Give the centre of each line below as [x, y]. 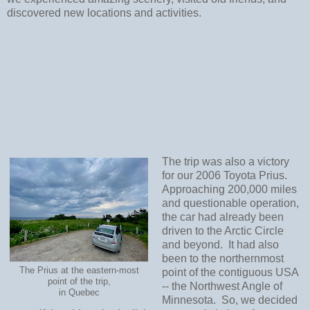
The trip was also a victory [225, 162]
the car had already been [222, 217]
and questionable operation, [230, 203]
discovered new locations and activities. [104, 13]
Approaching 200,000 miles [229, 190]
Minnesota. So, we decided [229, 300]
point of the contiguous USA [230, 273]
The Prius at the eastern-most [79, 271]
